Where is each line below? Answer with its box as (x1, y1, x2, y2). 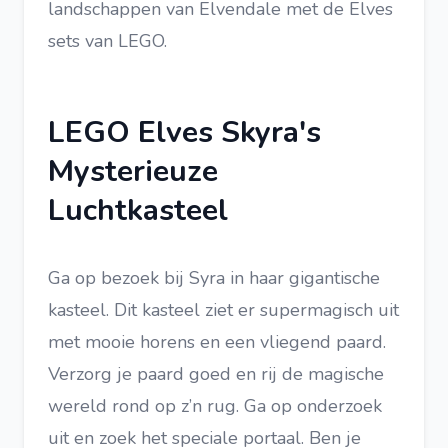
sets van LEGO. (48, 29, 167, 53)
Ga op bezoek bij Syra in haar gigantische (48, 266, 380, 290)
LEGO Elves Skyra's (48, 112, 321, 153)
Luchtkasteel (48, 190, 228, 231)
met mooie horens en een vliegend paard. (48, 330, 386, 354)
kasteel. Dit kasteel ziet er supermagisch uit (48, 298, 399, 322)
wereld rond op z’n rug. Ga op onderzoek (48, 394, 382, 418)
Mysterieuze (48, 151, 218, 192)
